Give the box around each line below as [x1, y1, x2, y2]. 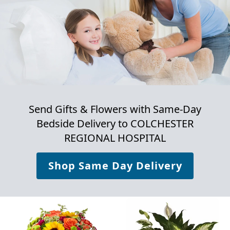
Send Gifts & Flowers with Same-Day [29, 102, 201, 117]
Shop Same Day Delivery [48, 159, 182, 173]
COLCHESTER [130, 117, 194, 131]
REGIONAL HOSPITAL [64, 131, 166, 145]
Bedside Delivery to [36, 117, 130, 131]
